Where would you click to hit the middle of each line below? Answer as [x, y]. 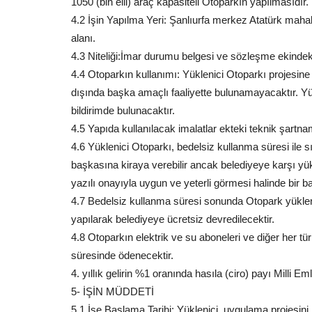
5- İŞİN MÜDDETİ [112, 291]
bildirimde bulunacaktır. [123, 110]
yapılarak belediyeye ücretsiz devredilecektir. [173, 219]
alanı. [83, 38]
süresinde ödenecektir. [122, 255]
